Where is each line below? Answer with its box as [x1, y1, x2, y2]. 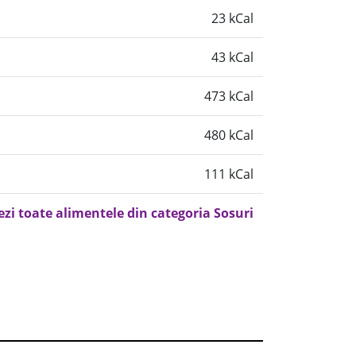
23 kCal [211, 10, 253, 27]
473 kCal [204, 87, 253, 105]
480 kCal [204, 126, 253, 144]
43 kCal [211, 48, 253, 66]
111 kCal [204, 165, 253, 183]
